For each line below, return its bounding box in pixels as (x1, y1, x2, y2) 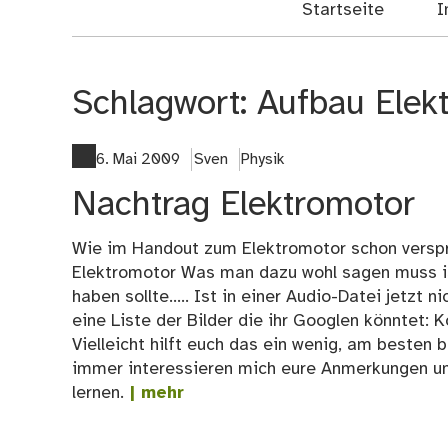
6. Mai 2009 (96, 150, 180, 168)
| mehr (124, 383, 184, 402)
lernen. (72, 383, 124, 402)
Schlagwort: (72, 86, 257, 124)
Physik (241, 150, 285, 168)
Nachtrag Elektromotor (72, 186, 415, 224)
